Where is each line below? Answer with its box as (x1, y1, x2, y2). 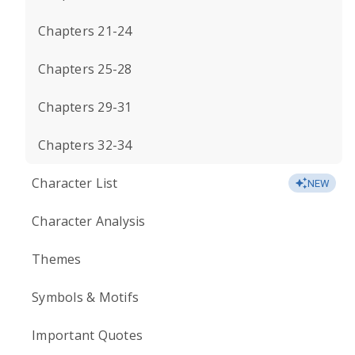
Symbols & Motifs (32, 288, 139, 306)
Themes (32, 250, 82, 268)
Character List (32, 174, 118, 192)
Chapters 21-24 (38, 22, 132, 40)
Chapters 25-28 (38, 60, 132, 78)
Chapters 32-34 (38, 136, 132, 154)
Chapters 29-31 (38, 98, 132, 116)
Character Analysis (32, 212, 146, 230)
